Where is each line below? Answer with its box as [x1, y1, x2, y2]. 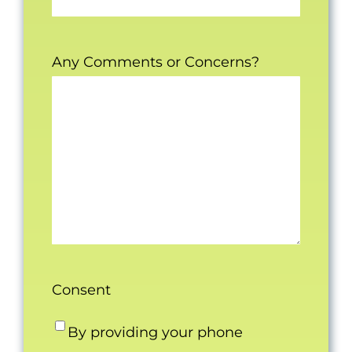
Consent [51, 280, 111, 299]
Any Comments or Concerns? [51, 53, 259, 71]
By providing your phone [67, 323, 243, 341]
